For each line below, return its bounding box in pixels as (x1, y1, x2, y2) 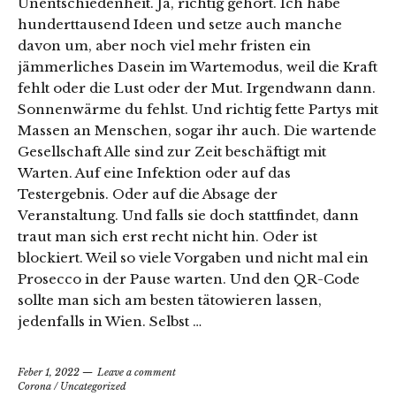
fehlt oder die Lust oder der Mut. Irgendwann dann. (18, 80, 376, 97)
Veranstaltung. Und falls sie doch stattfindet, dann (18, 207, 359, 225)
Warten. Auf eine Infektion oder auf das (18, 164, 291, 182)
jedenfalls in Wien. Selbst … (18, 313, 202, 331)
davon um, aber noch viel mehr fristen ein (18, 37, 311, 55)
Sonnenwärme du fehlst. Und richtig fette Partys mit (18, 101, 378, 118)
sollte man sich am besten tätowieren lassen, (18, 292, 322, 309)
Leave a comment (97, 366, 176, 379)
